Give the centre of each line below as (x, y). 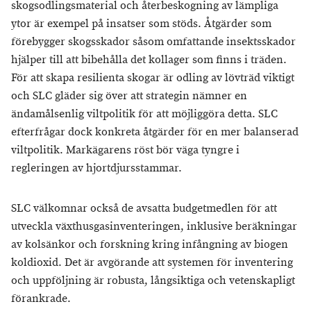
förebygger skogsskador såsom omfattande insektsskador (153, 42)
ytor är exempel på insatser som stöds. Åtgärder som (141, 24)
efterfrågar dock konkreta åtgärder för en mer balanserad (155, 132)
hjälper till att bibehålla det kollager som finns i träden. (149, 60)
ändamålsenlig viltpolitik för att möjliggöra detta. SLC (144, 114)
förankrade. (41, 299)
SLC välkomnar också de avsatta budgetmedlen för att (144, 209)
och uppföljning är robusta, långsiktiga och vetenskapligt (153, 281)
